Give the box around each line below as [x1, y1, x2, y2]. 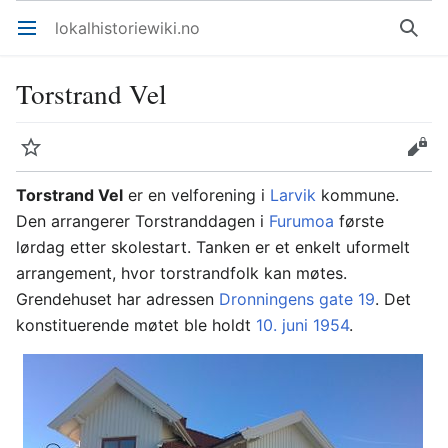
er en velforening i [123, 185, 270, 205]
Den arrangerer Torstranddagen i [16, 211, 269, 231]
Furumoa [269, 211, 334, 231]
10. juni [256, 315, 308, 335]
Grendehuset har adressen [16, 289, 219, 309]
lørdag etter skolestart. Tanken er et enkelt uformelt [16, 237, 410, 257]
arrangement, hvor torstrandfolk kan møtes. [16, 263, 347, 283]
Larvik [270, 185, 316, 205]
